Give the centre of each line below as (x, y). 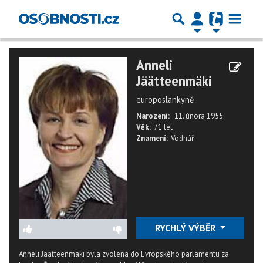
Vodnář (182, 138)
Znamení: (152, 138)
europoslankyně (165, 100)
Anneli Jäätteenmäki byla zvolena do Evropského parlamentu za (124, 254)
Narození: (153, 116)
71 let (163, 127)
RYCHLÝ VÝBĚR (186, 228)
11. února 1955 (199, 116)
